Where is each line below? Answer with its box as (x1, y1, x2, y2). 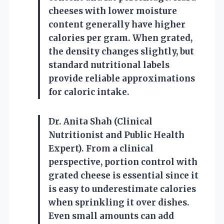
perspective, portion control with (48, 156, 197, 167)
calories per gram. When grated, (48, 32, 192, 43)
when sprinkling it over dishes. (48, 196, 189, 208)
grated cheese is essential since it (48, 169, 198, 181)
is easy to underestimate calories (48, 183, 196, 194)
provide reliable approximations (48, 72, 195, 84)
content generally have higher (48, 18, 185, 30)
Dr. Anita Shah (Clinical (48, 115, 152, 127)
